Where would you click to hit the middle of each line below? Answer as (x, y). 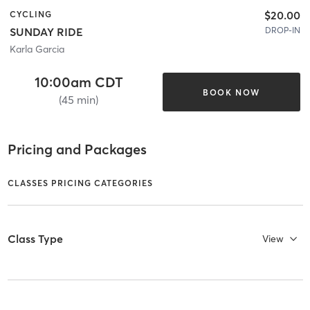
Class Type (35, 238)
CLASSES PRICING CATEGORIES (80, 183)
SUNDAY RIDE (46, 32)
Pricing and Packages (77, 149)
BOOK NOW (231, 92)
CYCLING (31, 14)
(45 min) (79, 100)
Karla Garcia (37, 49)
